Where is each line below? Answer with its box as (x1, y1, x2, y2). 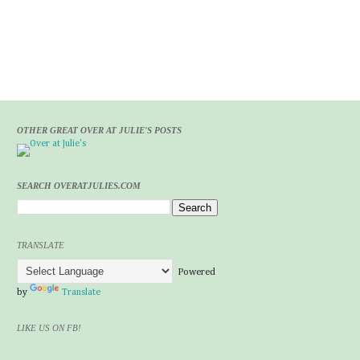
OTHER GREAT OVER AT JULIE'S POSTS (17, 125, 182, 135)
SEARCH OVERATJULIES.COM (17, 181, 141, 190)
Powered (173, 268, 215, 277)
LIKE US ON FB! (17, 323, 81, 333)
